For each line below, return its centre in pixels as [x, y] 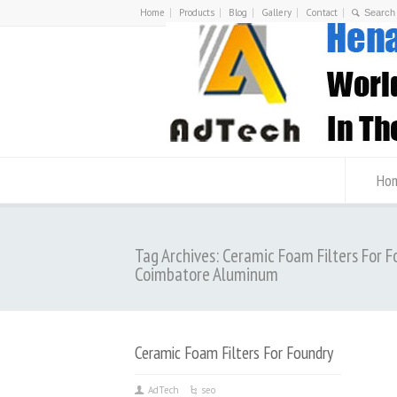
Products [197, 12]
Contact [322, 12]
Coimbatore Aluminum [206, 274]
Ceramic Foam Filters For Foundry [234, 352]
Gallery [276, 12]
